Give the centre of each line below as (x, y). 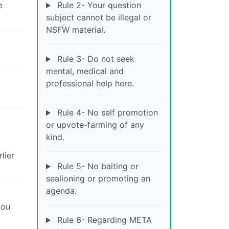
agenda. (61, 191)
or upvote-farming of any (95, 125)
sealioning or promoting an (98, 179)
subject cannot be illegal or (99, 18)
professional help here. (90, 84)
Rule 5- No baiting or (96, 166)
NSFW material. (76, 30)
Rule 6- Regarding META (103, 220)
